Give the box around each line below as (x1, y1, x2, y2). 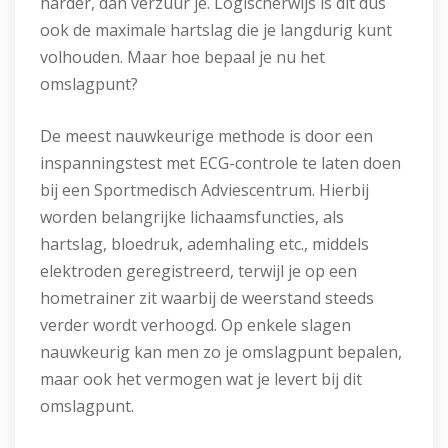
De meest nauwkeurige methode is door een (40, 125, 373, 147)
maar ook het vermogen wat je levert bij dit (40, 368, 362, 390)
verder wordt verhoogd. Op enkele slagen (40, 314, 351, 336)
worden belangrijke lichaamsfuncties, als (40, 206, 344, 228)
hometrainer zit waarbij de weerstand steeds (40, 287, 374, 309)
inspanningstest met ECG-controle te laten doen (40, 152, 401, 174)
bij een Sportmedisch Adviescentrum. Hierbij (40, 179, 369, 201)
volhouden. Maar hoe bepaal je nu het (40, 46, 325, 68)
